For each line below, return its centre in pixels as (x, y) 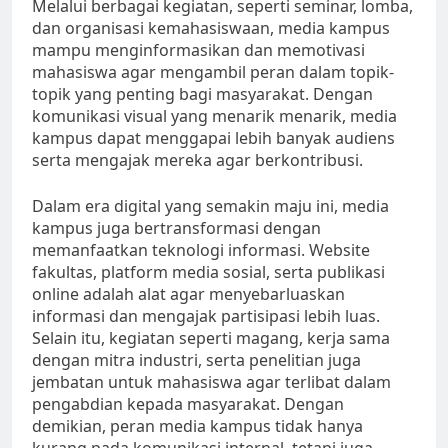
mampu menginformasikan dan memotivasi (198, 50)
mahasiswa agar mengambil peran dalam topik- (213, 72)
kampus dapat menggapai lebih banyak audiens (213, 138)
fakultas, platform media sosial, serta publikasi (208, 272)
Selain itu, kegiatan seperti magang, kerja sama (211, 338)
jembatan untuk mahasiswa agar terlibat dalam (211, 382)
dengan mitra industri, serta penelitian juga (196, 360)
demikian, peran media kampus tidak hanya (197, 426)
